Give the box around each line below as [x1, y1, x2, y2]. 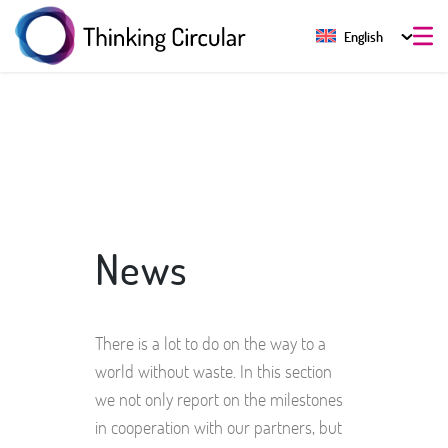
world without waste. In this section [95, 359, 332, 383]
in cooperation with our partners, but [95, 415, 342, 439]
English [344, 26, 383, 46]
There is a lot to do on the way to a [95, 331, 326, 355]
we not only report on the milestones [95, 387, 343, 411]
